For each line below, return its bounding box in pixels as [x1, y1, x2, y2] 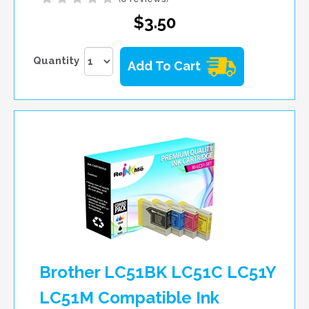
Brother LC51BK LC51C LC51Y [39, 261, 276, 282]
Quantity [33, 54, 79, 67]
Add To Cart [128, 58, 201, 73]
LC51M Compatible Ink [39, 287, 219, 308]
